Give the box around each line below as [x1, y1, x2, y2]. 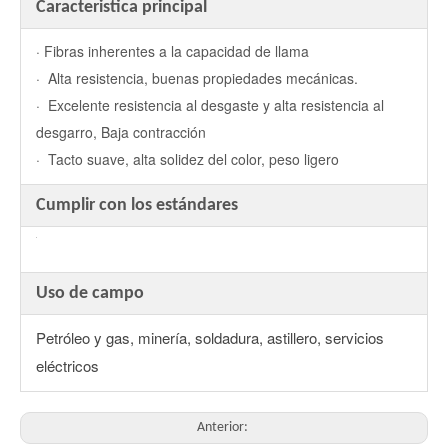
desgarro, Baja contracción [36, 122, 206, 142]
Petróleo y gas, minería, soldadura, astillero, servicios [36, 327, 384, 348]
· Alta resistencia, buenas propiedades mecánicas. [36, 68, 358, 88]
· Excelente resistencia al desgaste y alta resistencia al [36, 95, 384, 115]
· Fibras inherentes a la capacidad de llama [36, 41, 309, 61]
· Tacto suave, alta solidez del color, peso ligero [36, 149, 339, 169]
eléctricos [36, 355, 99, 376]
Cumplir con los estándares [36, 196, 238, 215]
